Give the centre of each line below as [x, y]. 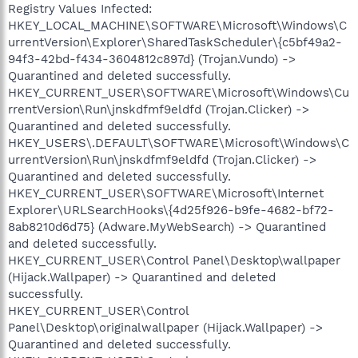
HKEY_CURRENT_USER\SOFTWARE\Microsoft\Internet [166, 193]
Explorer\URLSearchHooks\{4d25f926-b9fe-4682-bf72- [171, 210]
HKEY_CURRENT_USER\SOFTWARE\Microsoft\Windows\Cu [179, 92]
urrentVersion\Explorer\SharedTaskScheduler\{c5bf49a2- [175, 42]
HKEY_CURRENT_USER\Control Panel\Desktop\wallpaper [174, 260]
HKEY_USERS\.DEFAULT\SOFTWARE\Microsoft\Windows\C [179, 143]
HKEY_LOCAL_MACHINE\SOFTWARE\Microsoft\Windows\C [177, 25]
